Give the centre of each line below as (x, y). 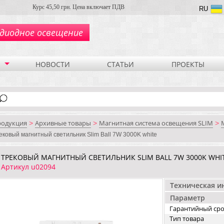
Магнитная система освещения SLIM (156, 123)
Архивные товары (63, 123)
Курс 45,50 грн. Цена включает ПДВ (78, 7)
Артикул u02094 (28, 167)
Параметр (187, 198)
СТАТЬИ (121, 64)
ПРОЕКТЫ (188, 64)
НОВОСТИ (52, 64)
